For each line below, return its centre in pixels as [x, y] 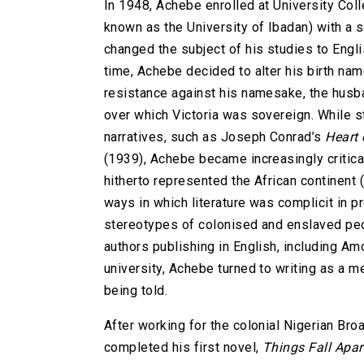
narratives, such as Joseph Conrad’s [215, 137]
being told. [136, 291]
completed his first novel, [183, 348]
